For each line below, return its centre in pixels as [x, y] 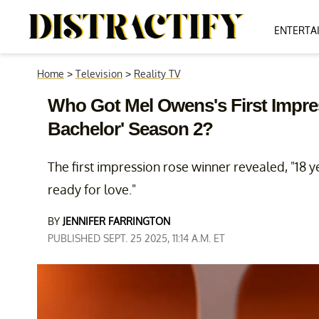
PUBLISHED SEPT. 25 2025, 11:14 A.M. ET [136, 238]
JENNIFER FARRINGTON [116, 221]
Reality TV [157, 74]
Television [99, 74]
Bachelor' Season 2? [130, 129]
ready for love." [92, 189]
